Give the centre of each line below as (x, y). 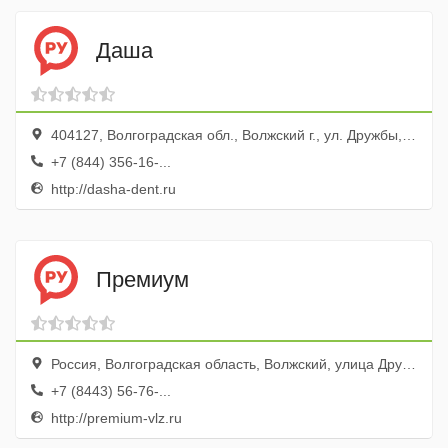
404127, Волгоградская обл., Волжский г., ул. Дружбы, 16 (224, 135)
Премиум (142, 279)
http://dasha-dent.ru (111, 189)
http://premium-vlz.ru (114, 418)
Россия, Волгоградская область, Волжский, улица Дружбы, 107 (224, 364)
